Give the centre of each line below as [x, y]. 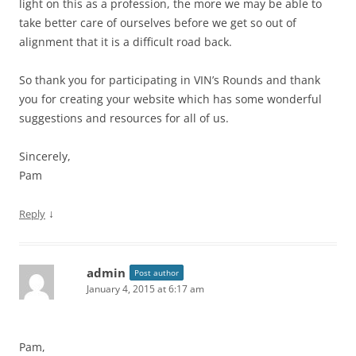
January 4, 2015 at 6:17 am [145, 289]
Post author [157, 273]
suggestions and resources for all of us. [124, 118]
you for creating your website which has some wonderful [170, 99]
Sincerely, [45, 156]
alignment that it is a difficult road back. [126, 42]
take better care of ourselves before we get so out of [158, 23]
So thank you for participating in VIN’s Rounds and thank [170, 80]
